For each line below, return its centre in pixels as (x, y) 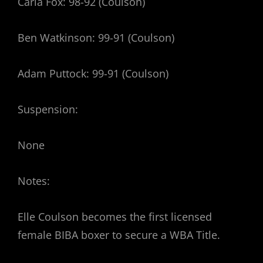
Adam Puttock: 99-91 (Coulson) (93, 74)
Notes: (34, 181)
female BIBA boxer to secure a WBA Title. (119, 235)
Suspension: (48, 109)
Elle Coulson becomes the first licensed (115, 217)
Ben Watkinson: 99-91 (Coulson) (96, 38)
